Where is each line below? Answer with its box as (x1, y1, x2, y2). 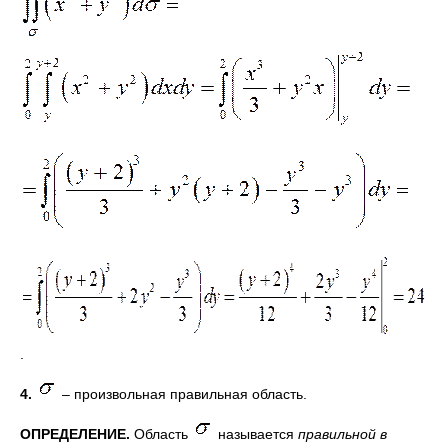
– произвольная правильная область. (58, 386, 307, 402)
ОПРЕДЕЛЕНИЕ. (20, 426, 130, 442)
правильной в (298, 426, 387, 442)
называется (214, 426, 298, 442)
